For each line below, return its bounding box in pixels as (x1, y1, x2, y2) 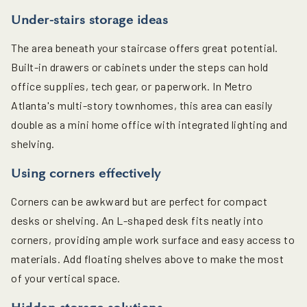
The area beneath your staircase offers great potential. (11, 41, 278, 55)
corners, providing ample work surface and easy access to (11, 233, 295, 247)
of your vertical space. (11, 271, 121, 285)
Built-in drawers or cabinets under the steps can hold (11, 60, 269, 74)
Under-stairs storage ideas (11, 12, 168, 28)
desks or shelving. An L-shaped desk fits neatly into (11, 214, 263, 228)
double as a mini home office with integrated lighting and (11, 118, 288, 132)
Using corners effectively (11, 166, 161, 182)
